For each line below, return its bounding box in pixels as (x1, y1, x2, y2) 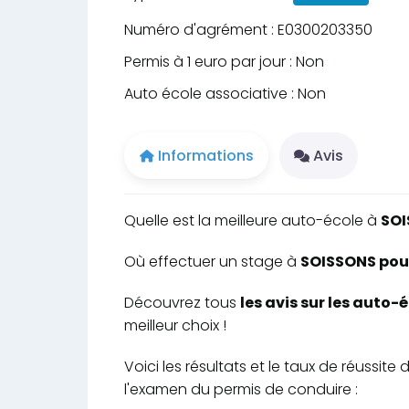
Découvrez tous (124, 291, 240, 313)
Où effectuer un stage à (124, 250, 300, 272)
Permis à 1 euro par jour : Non (124, 51, 324, 73)
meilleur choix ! (124, 314, 226, 336)
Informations (158, 144, 254, 166)
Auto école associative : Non (124, 83, 326, 105)
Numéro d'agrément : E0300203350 (124, 19, 372, 41)
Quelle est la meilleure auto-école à (124, 209, 381, 231)
